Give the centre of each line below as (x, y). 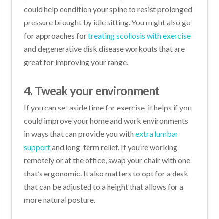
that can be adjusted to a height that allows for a (104, 186)
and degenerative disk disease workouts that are (105, 49)
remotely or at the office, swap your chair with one (107, 160)
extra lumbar (157, 133)
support (37, 147)
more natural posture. (61, 199)
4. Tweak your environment (92, 91)
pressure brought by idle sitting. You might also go (108, 22)
